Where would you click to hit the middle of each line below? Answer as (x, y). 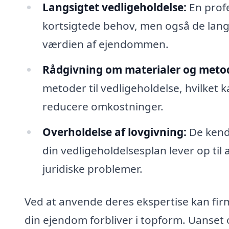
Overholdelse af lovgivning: (114, 132)
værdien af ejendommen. (105, 44)
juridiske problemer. (92, 168)
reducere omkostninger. (103, 106)
